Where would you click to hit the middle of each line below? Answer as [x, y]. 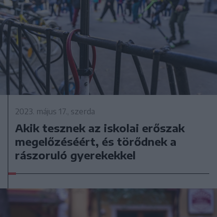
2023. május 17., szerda [55, 111]
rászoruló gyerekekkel [76, 155]
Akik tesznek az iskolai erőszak [100, 128]
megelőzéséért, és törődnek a [96, 141]
